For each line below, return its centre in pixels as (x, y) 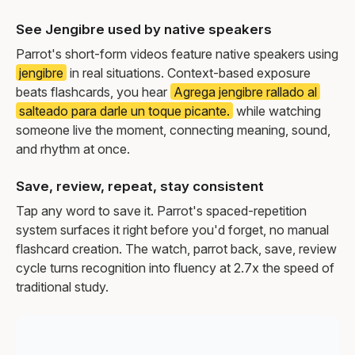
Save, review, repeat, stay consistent (140, 186)
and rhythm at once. (73, 149)
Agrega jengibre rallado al (245, 92)
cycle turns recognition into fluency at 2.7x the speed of (175, 267)
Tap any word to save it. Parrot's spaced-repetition (161, 210)
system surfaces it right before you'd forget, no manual (172, 229)
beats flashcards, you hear (93, 92)
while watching (277, 111)
